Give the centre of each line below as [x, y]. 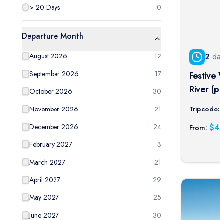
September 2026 [54, 74]
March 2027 [47, 162]
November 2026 [54, 109]
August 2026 [48, 56]
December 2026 [54, 127]
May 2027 [44, 197]
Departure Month [53, 36]
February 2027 [51, 144]
